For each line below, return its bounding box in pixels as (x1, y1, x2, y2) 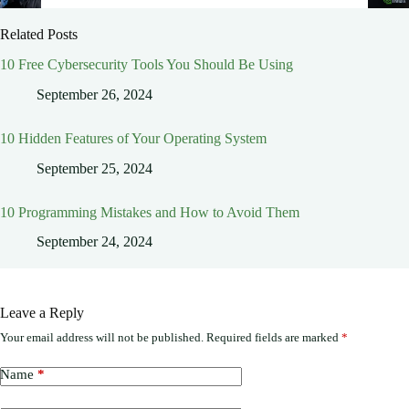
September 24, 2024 (37, 234, 152, 250)
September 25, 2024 (37, 160, 152, 176)
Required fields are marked (206, 330, 341, 345)
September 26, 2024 (37, 86, 152, 102)
